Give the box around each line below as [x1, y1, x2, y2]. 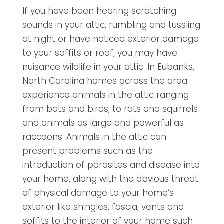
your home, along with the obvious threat [22, 173, 198, 185]
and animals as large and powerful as [22, 117, 184, 129]
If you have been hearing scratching [22, 5, 176, 17]
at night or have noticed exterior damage [22, 33, 199, 45]
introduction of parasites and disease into [22, 159, 200, 171]
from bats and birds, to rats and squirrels [22, 103, 198, 115]
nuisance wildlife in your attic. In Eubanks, [22, 61, 194, 73]
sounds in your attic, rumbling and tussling [22, 19, 200, 31]
